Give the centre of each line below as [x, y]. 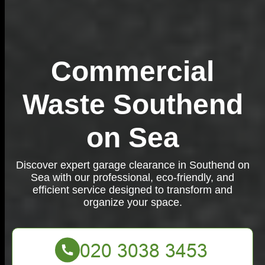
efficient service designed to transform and [132, 190]
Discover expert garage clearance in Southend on [132, 165]
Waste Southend [132, 104]
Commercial [132, 71]
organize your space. [132, 202]
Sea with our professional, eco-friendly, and [132, 177]
